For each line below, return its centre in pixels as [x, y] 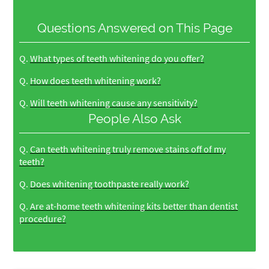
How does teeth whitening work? [96, 81]
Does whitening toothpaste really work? [110, 184]
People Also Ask [134, 119]
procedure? [43, 219]
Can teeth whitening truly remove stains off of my [128, 149]
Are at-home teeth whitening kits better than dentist [134, 206]
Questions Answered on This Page [134, 28]
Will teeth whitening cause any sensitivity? [114, 103]
